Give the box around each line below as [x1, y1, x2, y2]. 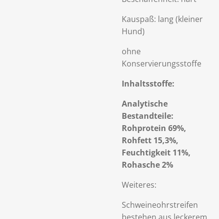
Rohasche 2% [122, 159, 173, 170]
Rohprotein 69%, [122, 123, 186, 133]
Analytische [122, 98, 168, 109]
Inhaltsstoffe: [122, 78, 175, 89]
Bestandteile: [122, 110, 174, 121]
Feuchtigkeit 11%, [122, 147, 191, 158]
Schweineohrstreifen [122, 199, 198, 210]
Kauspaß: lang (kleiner [122, 14, 203, 24]
